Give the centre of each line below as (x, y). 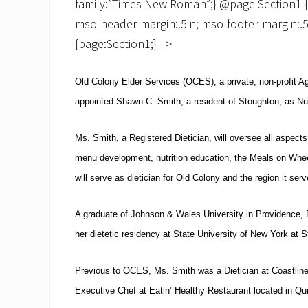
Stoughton (259, 101)
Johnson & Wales (166, 214)
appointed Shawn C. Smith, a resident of (157, 101)
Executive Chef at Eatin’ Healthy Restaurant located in (185, 290)
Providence (278, 214)
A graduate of (103, 214)
